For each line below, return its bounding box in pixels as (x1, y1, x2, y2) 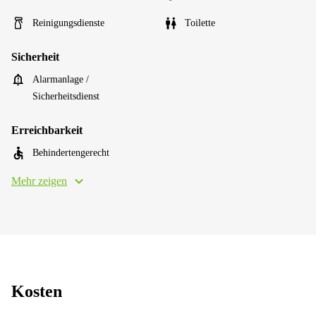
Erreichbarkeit (11, 124, 83, 136)
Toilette (185, 18, 215, 28)
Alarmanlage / (32, 74, 89, 85)
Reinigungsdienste (32, 18, 104, 28)
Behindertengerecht (32, 147, 109, 158)
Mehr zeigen (11, 175, 67, 187)
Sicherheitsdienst (32, 91, 99, 102)
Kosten (11, 282, 62, 300)
